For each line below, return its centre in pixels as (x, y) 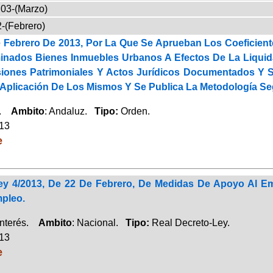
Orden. (135, 111)
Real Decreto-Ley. (190, 222)
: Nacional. (98, 222)
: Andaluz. (69, 111)
